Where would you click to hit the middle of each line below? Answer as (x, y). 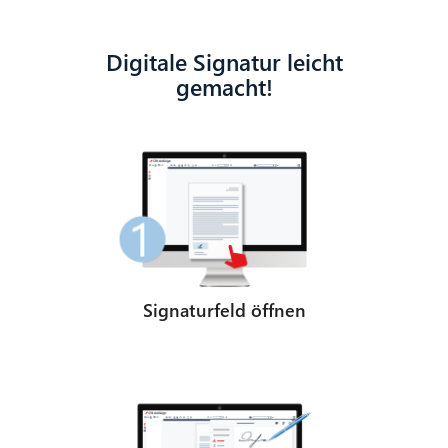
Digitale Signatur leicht (224, 61)
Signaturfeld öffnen (224, 309)
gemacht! (224, 86)
